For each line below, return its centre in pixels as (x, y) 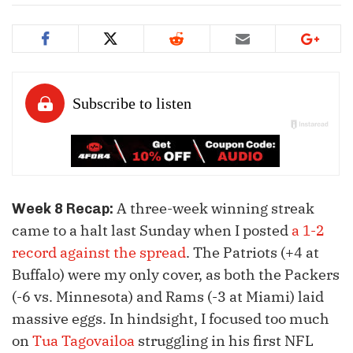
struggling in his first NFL (224, 341)
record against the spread (99, 253)
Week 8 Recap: (64, 209)
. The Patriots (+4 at (253, 253)
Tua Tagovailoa (84, 341)
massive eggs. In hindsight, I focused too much (171, 319)
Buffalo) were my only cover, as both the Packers (176, 275)
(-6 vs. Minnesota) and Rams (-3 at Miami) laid (168, 297)
